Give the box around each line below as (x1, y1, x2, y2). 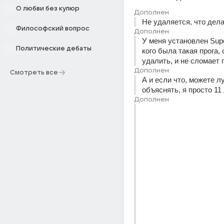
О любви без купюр (16, 5, 79, 12)
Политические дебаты (16, 45, 91, 52)
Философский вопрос (16, 25, 89, 32)
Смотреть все (10, 69, 58, 76)
